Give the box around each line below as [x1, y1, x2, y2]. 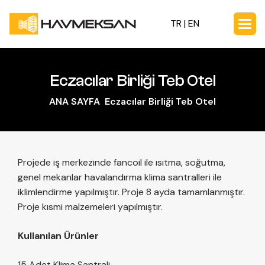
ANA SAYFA [49, 95, 100, 108]
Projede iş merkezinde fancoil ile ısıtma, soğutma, [18, 156, 225, 169]
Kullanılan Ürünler [18, 229, 99, 242]
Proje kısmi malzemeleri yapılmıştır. [18, 200, 163, 213]
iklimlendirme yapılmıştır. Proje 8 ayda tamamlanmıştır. [18, 185, 245, 198]
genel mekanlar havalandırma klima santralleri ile [18, 170, 222, 183]
